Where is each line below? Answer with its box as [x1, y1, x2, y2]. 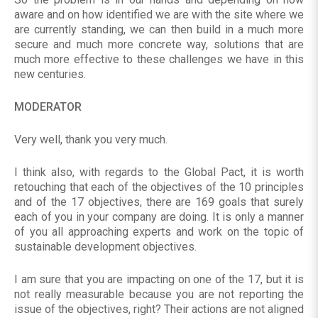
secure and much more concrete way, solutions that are [14, 38, 304, 52]
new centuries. [14, 67, 86, 82]
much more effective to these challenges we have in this [14, 53, 304, 67]
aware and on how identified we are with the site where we [14, 8, 304, 22]
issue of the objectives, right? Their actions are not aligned [14, 302, 304, 317]
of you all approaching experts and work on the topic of [14, 225, 304, 239]
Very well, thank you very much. [14, 133, 168, 147]
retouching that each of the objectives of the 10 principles [14, 180, 304, 194]
